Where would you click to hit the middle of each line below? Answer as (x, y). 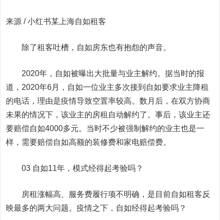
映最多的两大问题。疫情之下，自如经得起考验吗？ (96, 208)
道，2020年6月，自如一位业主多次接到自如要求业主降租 (108, 87)
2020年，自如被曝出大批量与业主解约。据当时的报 (105, 73)
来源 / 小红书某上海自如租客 (56, 21)
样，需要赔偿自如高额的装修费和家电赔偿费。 (89, 142)
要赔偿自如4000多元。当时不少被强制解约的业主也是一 (105, 128)
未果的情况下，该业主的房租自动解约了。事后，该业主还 (108, 115)
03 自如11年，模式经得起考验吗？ (75, 168)
